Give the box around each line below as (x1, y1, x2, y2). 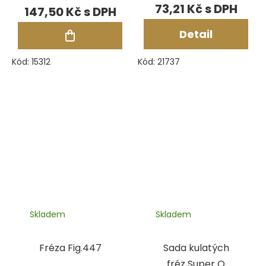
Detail (179, 26, 213, 42)
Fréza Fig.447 (39, 240, 102, 255)
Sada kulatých (163, 240, 229, 255)
